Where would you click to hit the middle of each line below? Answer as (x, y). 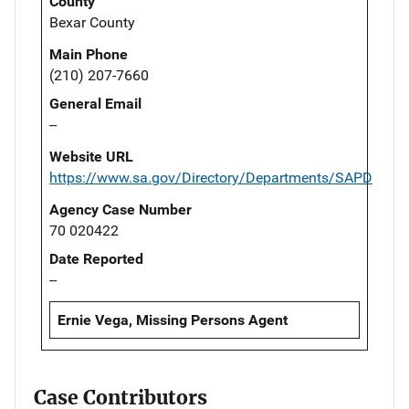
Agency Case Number (121, 210)
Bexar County (92, 23)
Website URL (91, 157)
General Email (95, 104)
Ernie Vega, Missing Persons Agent (173, 320)
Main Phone (89, 55)
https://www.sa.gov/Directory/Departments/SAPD (211, 178)
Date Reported (96, 259)
